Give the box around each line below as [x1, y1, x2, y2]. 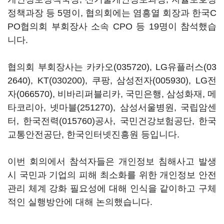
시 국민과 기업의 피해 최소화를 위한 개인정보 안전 [7, 170, 216, 180]
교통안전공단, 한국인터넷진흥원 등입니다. [7, 129, 184, 139]
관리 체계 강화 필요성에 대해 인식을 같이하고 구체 [7, 183, 216, 193]
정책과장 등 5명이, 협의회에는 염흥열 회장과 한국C [7, 8, 216, 18]
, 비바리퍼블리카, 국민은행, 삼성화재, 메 [52, 89, 216, 99]
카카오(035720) [86, 62, 149, 72]
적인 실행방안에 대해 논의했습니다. [7, 197, 152, 207]
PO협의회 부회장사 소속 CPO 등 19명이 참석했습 [7, 21, 216, 31]
